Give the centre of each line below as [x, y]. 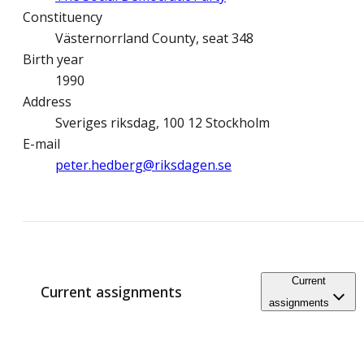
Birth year [53, 60]
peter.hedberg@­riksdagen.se [143, 165]
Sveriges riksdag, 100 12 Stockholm [162, 123]
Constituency [63, 17]
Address [47, 102]
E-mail [41, 144]
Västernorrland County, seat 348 [154, 39]
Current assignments [111, 292]
